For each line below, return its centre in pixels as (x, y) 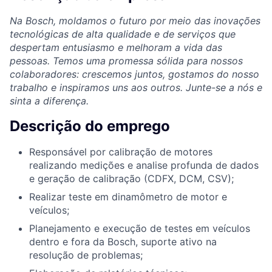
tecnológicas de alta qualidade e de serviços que (123, 34)
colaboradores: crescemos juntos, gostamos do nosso (134, 74)
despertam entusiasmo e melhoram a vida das (116, 47)
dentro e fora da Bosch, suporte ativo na (123, 241)
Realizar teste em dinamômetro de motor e (128, 196)
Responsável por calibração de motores (121, 151)
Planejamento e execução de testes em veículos (140, 228)
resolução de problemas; (86, 255)
